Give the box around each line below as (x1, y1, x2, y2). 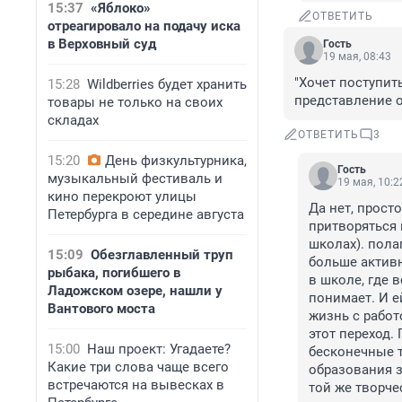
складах (48, 112, 99, 128)
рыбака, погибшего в (48, 265, 180, 281)
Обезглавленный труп (91, 247, 233, 263)
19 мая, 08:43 (323, 50, 391, 64)
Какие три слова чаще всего (48, 359, 229, 375)
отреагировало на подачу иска (48, 18, 240, 34)
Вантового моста (48, 301, 155, 317)
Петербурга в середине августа (48, 206, 244, 223)
